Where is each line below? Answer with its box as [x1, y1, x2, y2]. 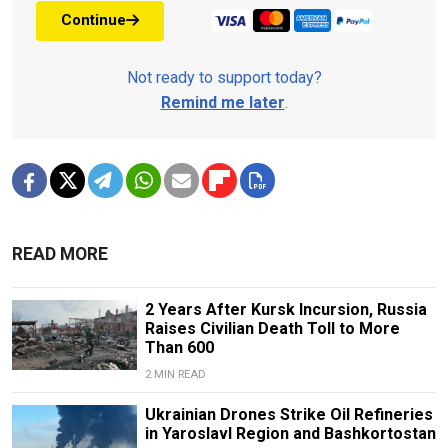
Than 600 [144, 337, 214, 357]
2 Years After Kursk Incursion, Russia [144, 299, 427, 319]
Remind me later [160, 92, 285, 112]
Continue [61, 11, 126, 30]
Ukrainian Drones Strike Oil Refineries [144, 404, 433, 424]
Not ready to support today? [126, 67, 322, 87]
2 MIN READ [144, 367, 206, 381]
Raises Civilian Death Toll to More [144, 318, 400, 338]
